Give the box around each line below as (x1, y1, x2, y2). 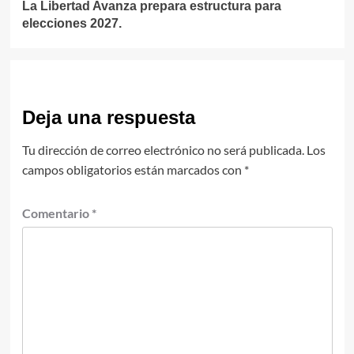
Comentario (21, 205, 92, 221)
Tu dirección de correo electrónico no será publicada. (21, 142, 304, 158)
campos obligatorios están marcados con (21, 162, 244, 178)
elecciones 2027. (21, 17, 122, 31)
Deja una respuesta (21, 107, 195, 129)
